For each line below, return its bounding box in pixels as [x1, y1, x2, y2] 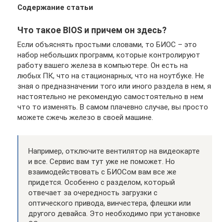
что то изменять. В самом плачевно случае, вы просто [17, 102, 208, 111]
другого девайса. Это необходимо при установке [28, 209, 200, 218]
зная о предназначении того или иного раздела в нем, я [17, 81, 211, 91]
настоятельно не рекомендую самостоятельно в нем [17, 92, 203, 101]
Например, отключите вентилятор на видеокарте [28, 146, 200, 156]
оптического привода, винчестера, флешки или [28, 198, 191, 208]
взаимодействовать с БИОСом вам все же [28, 167, 176, 176]
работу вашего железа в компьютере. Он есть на [17, 60, 188, 70]
